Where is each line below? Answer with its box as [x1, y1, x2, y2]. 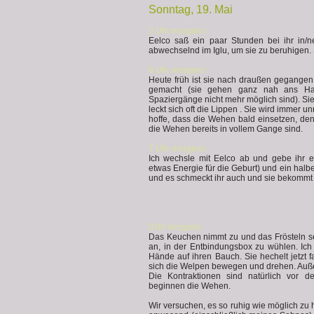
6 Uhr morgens [149, 65, 205, 75]
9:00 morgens [149, 222, 201, 232]
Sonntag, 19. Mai [149, 4, 233, 15]
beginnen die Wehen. [149, 281, 231, 291]
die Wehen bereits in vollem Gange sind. [149, 124, 303, 134]
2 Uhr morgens [149, 26, 205, 36]
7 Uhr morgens [149, 144, 205, 153]
